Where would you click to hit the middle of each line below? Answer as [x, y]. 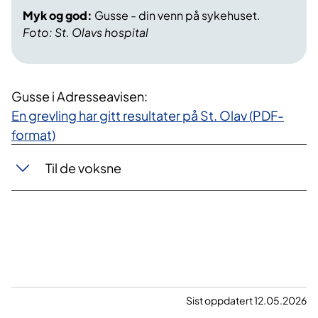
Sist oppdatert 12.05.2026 [246, 301]
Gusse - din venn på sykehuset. [176, 16]
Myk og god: [57, 16]
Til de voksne [83, 168]
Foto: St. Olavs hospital [86, 33]
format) [33, 135]
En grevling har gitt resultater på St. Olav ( [132, 116]
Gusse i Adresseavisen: [79, 97]
